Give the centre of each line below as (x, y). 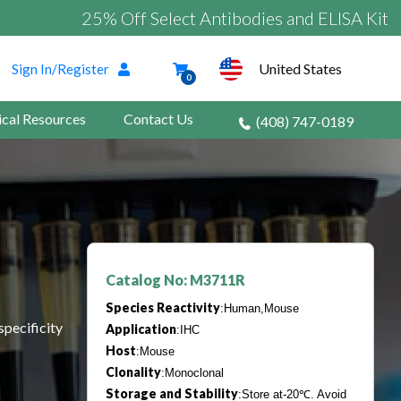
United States (300, 68)
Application (141, 329)
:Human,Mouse (260, 309)
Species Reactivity (163, 308)
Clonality (133, 372)
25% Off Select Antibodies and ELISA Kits (177, 18)
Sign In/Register (60, 68)
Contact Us (158, 119)
